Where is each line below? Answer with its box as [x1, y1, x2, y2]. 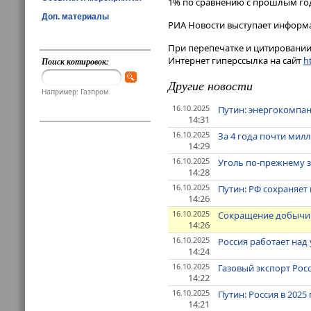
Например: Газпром [42, 87, 109, 97]
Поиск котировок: [42, 56, 110, 67]
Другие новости [168, 77, 253, 94]
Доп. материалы [42, 11, 109, 22]
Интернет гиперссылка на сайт [168, 54, 303, 67]
